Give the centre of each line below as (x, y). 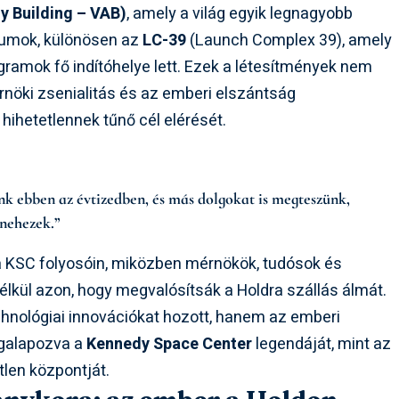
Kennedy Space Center (170, 344)
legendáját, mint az (322, 344)
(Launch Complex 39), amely (289, 40)
